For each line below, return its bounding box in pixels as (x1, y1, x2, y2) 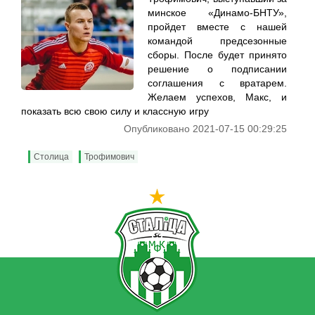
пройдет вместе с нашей (148, 21, 287, 32)
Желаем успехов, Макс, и (148, 91, 287, 103)
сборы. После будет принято (148, 49, 287, 60)
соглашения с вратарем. (148, 77, 287, 89)
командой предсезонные (148, 35, 287, 46)
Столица (34, 152, 69, 162)
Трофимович (84, 152, 134, 162)
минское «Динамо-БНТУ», (148, 7, 287, 18)
